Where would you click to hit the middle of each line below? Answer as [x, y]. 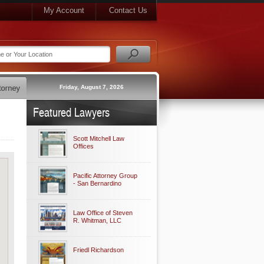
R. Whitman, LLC [97, 220]
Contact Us [128, 10]
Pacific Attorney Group [105, 176]
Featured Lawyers [71, 112]
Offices [83, 146]
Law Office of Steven [103, 213]
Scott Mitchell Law [99, 138]
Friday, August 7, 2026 [91, 87]
